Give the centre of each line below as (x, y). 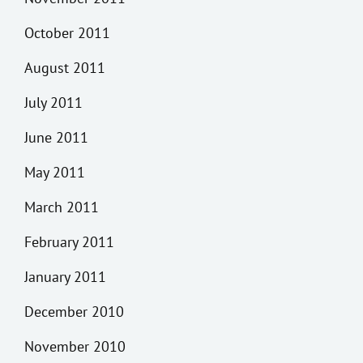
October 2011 (67, 33)
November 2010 (75, 346)
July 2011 (53, 102)
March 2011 (62, 207)
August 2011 (65, 68)
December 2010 (74, 312)
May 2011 (55, 172)
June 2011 (56, 137)
